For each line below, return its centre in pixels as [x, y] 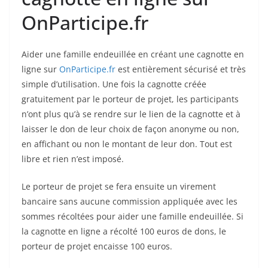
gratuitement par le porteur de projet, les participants [130, 99]
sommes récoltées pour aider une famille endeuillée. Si [133, 216]
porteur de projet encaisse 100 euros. [97, 246]
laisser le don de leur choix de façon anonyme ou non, [130, 129]
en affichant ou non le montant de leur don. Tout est [127, 144]
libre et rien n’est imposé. [73, 159]
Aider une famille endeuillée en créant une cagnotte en [133, 54]
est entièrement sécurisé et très [181, 69]
